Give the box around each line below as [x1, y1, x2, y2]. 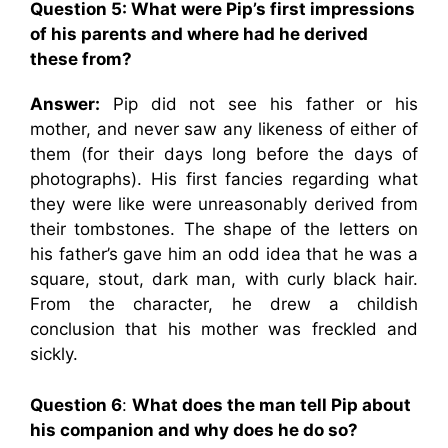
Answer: [30, 94, 100, 114]
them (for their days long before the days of [30, 144, 418, 164]
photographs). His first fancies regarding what [30, 169, 418, 189]
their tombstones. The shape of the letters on [30, 219, 418, 239]
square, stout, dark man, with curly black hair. [30, 269, 418, 289]
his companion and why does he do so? [30, 419, 358, 440]
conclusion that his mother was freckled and [30, 319, 418, 339]
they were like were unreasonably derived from [30, 194, 418, 214]
